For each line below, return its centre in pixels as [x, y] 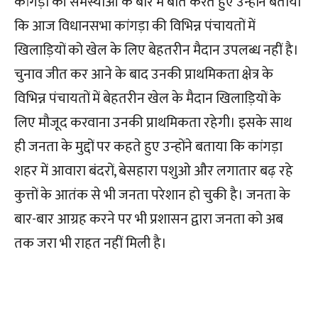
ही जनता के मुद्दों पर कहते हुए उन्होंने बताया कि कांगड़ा [148, 147]
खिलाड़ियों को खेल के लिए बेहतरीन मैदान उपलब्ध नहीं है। [157, 50]
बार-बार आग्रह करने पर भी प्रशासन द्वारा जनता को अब [149, 219]
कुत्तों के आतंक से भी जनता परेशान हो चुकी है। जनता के [152, 195]
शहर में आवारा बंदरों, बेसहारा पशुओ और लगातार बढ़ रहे [154, 171]
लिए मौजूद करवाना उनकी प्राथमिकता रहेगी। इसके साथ [153, 123]
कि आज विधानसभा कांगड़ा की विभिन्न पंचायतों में [135, 26]
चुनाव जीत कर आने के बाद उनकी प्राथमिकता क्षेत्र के [144, 75]
